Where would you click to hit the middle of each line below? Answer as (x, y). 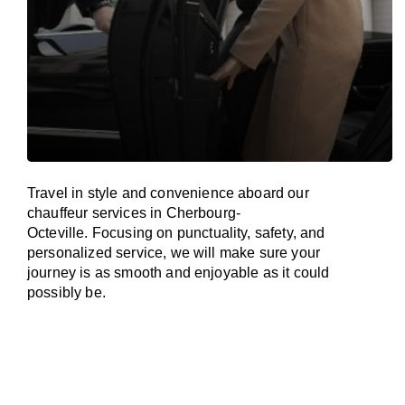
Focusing (122, 233)
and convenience (178, 193)
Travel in (56, 193)
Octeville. (58, 233)
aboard (261, 193)
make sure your (270, 253)
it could (306, 273)
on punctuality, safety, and (241, 233)
